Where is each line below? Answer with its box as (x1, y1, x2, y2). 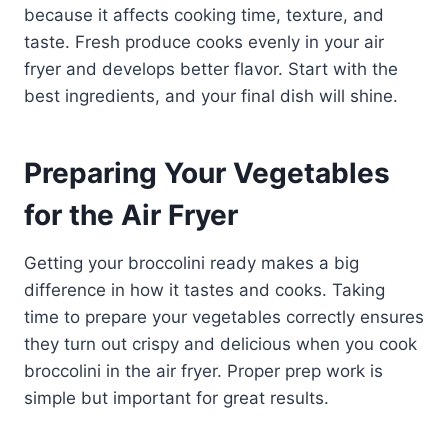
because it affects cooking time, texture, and (24, 4, 384, 25)
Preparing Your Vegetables (24, 155, 390, 190)
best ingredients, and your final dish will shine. (24, 85, 398, 106)
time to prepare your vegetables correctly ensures (24, 306, 424, 327)
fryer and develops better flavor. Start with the (24, 58, 398, 79)
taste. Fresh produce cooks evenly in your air (24, 31, 384, 52)
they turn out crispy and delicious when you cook (24, 333, 417, 354)
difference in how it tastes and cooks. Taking (24, 279, 385, 300)
